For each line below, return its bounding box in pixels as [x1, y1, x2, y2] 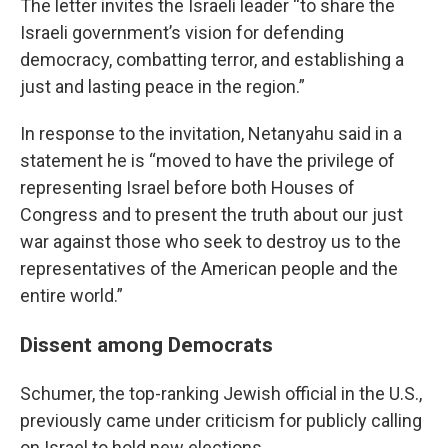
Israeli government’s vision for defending [20, 22, 344, 43]
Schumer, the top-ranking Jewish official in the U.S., [20, 383, 422, 404]
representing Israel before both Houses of [20, 177, 355, 198]
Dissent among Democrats [20, 332, 273, 357]
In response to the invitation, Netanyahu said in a [20, 123, 402, 144]
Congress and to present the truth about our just [20, 204, 403, 225]
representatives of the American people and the [20, 258, 398, 279]
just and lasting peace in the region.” [20, 76, 305, 97]
